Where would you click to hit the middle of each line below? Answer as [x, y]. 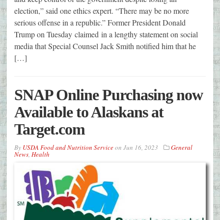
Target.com [50, 129]
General [182, 148]
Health [41, 154]
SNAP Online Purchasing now [109, 95]
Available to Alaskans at [89, 112]
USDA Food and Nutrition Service [68, 148]
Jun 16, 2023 [141, 148]
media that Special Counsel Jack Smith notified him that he [105, 46]
